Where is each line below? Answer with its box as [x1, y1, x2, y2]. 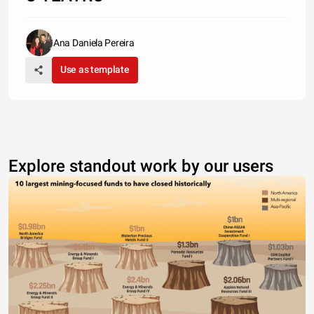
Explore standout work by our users [8, 156, 273, 176]
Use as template [60, 64, 130, 75]
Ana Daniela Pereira [53, 37, 135, 48]
